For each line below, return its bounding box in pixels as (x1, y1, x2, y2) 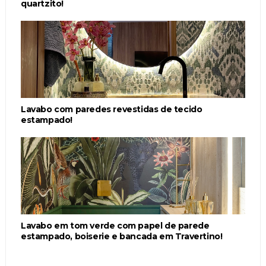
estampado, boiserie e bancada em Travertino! (20, 230, 223, 242)
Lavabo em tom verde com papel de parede (20, 220, 210, 231)
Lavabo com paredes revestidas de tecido (20, 103, 202, 115)
